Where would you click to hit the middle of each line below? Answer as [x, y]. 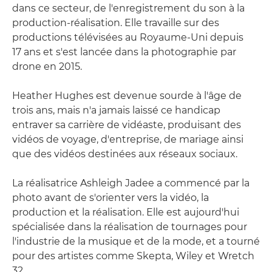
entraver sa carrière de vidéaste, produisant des [127, 124]
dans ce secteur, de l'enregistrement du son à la [128, 8]
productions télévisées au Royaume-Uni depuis [128, 37]
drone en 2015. [47, 66]
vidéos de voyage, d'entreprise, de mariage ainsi [128, 139]
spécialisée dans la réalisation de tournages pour [130, 226]
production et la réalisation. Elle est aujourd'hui [126, 212]
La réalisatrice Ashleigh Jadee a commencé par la [131, 183]
